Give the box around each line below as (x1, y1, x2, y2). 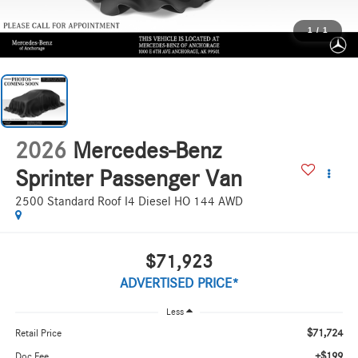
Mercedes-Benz (72, 139, 221, 164)
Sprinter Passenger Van (14, 167, 242, 192)
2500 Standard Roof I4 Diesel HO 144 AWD (14, 195, 243, 209)
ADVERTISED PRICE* (119, 276, 239, 291)
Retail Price (14, 328, 62, 340)
